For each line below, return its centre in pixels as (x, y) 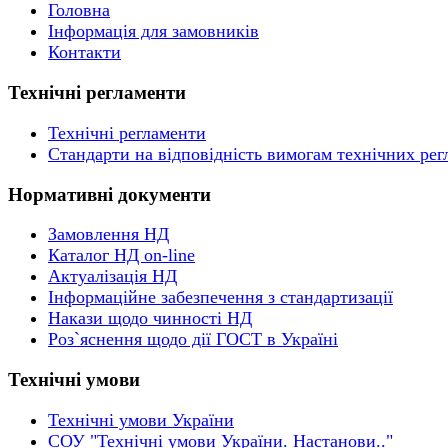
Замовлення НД (108, 234)
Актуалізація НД (112, 276)
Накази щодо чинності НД (150, 318)
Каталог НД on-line (121, 255)
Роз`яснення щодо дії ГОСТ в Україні (193, 339)
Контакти (84, 52)
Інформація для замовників (153, 31)
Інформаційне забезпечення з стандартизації (220, 297)
